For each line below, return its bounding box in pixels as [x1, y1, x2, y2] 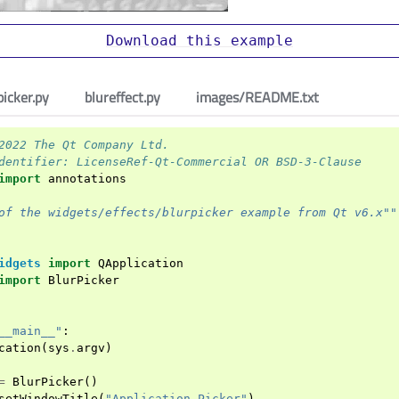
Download [106, 32, 177, 49]
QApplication [98, 256, 183, 270]
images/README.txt [196, 86, 319, 108]
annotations [48, 172, 126, 185]
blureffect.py [85, 86, 160, 108]
